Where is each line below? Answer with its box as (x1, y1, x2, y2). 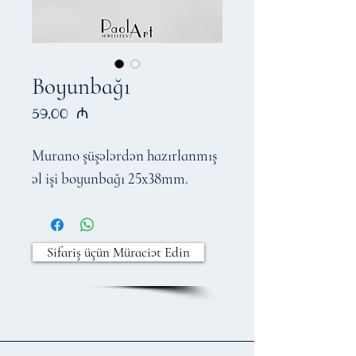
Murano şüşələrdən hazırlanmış (32, 146, 217, 164)
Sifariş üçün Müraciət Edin (47, 244, 190, 261)
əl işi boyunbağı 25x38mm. (32, 169, 188, 188)
